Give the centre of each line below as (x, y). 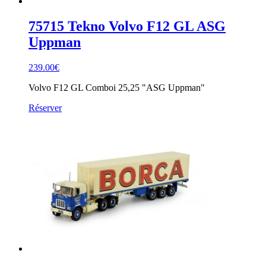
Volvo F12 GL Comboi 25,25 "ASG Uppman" (117, 88)
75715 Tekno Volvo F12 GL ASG (127, 26)
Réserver (45, 108)
